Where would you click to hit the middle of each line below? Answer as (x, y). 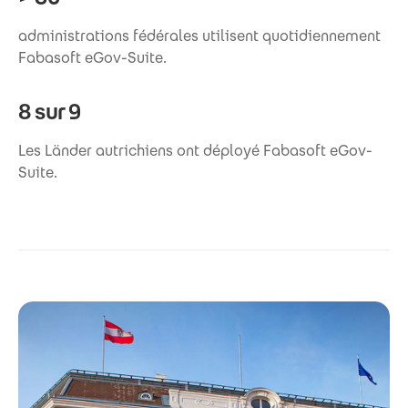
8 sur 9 (50, 112)
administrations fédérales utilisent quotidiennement (199, 36)
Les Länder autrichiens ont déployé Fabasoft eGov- (195, 151)
